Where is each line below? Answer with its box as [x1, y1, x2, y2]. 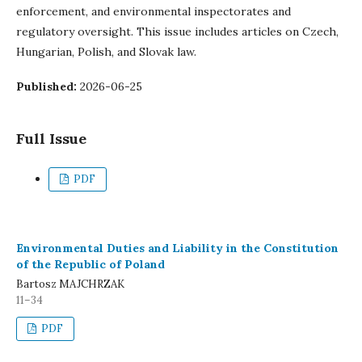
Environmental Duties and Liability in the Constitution [16, 241, 339, 255]
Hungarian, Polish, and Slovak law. [16, 44, 196, 59]
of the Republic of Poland [16, 257, 165, 271]
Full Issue [16, 129, 86, 148]
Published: [16, 79, 80, 94]
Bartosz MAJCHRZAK [16, 277, 124, 291]
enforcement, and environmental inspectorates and [16, 4, 291, 19]
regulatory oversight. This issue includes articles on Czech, [16, 24, 339, 39]
